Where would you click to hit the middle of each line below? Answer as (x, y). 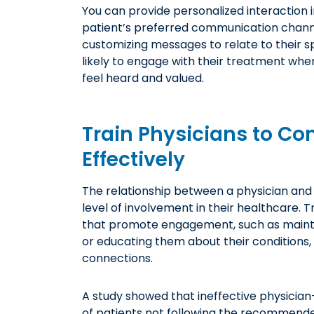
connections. (117, 258)
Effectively (134, 159)
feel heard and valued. (143, 78)
